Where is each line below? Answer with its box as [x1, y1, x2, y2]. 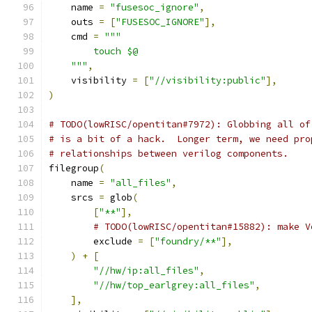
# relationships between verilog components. [49, 148, 288, 159]
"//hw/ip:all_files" [93, 265, 199, 276]
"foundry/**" [155, 235, 221, 247]
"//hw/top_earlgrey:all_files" [93, 279, 255, 291]
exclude [49, 235, 138, 247]
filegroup [49, 162, 99, 174]
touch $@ [49, 45, 138, 57]
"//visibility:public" [149, 75, 266, 86]
